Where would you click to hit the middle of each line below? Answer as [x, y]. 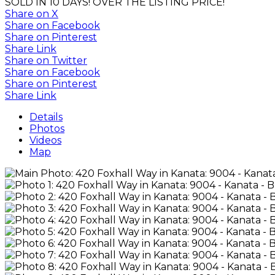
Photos [47, 128]
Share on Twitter [46, 60]
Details [46, 117]
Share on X [32, 14]
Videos [45, 140]
